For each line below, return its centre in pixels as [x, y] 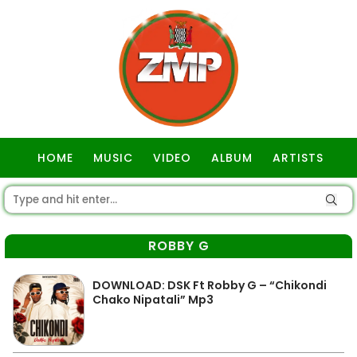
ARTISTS [298, 158]
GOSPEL [180, 198]
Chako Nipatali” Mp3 [153, 300]
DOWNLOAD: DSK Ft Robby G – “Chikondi [210, 285]
